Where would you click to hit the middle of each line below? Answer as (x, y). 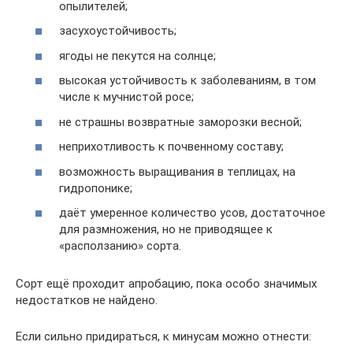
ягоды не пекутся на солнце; (137, 56)
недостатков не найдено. (87, 300)
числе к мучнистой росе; (126, 97)
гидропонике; (96, 188)
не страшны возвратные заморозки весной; (180, 122)
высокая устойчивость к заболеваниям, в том (188, 80)
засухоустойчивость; (118, 31)
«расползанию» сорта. (120, 246)
